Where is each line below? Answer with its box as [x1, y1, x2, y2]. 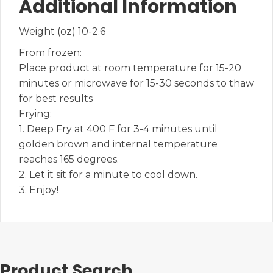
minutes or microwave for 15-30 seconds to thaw [19, 77, 254, 89]
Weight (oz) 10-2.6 [19, 25, 105, 37]
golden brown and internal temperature [19, 138, 218, 150]
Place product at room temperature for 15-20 [19, 62, 241, 74]
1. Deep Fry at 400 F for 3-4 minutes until [19, 122, 218, 135]
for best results [19, 92, 93, 104]
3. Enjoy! [19, 183, 58, 196]
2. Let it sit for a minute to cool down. [19, 168, 197, 180]
